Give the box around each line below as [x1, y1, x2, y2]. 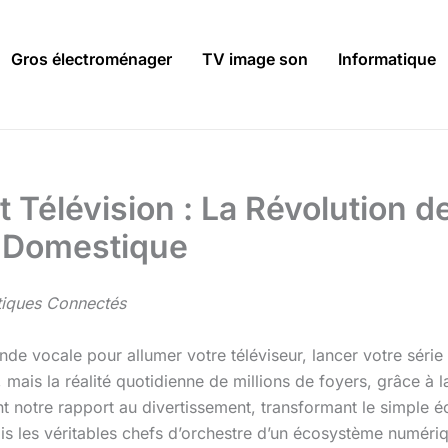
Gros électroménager [11, 49, 172, 70]
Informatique [338, 49, 436, 70]
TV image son [202, 49, 308, 70]
